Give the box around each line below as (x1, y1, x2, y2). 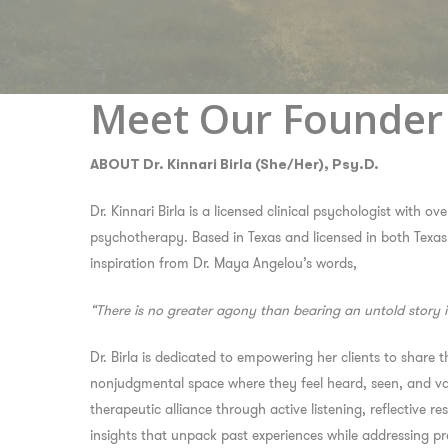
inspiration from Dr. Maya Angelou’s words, (90, 254, 358, 272)
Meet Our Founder (90, 91, 444, 146)
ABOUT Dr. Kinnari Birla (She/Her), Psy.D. (90, 156, 380, 172)
